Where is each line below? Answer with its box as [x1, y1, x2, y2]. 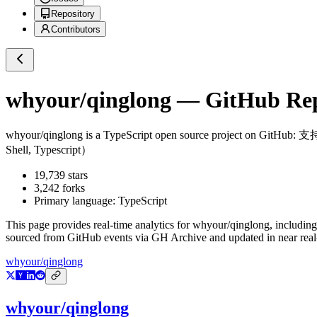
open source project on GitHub [152, 129, 293, 142]
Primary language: [34, 195, 118, 207]
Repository [51, 8, 95, 20]
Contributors [51, 24, 100, 35]
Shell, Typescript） [6, 144, 92, 156]
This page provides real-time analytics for [6, 219, 192, 231]
